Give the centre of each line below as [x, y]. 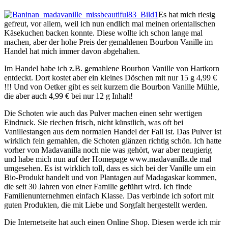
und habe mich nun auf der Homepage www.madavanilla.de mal [108, 159]
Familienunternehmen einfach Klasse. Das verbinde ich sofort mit [109, 196]
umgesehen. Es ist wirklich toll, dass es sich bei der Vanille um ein [110, 168]
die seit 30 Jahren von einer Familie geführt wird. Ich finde [98, 187]
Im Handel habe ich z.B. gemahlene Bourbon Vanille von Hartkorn [112, 69]
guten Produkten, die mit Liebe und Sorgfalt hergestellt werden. [106, 205]
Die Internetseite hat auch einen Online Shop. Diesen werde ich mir [112, 222]
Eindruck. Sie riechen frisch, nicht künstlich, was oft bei [94, 123]
